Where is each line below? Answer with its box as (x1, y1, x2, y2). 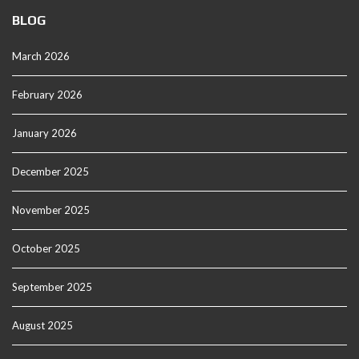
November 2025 (12, 204, 90, 216)
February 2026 (12, 88, 83, 101)
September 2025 (12, 280, 92, 293)
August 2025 (12, 319, 73, 332)
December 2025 (12, 165, 89, 178)
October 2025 (12, 242, 80, 255)
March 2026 (12, 50, 70, 63)
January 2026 (12, 127, 77, 139)
